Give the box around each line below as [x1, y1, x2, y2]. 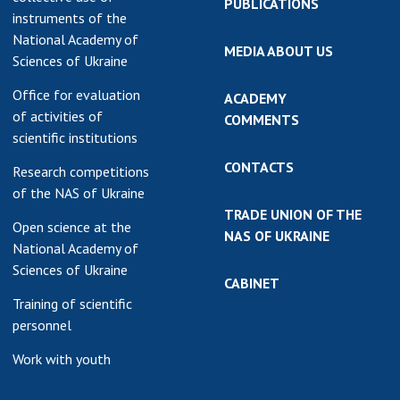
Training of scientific [12, 295, 132, 312]
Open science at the [12, 218, 131, 236]
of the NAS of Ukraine [12, 184, 145, 202]
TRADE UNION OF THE [224, 205, 362, 223]
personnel [12, 316, 71, 334]
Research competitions [12, 162, 149, 180]
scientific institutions [12, 129, 137, 146]
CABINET [224, 274, 279, 292]
